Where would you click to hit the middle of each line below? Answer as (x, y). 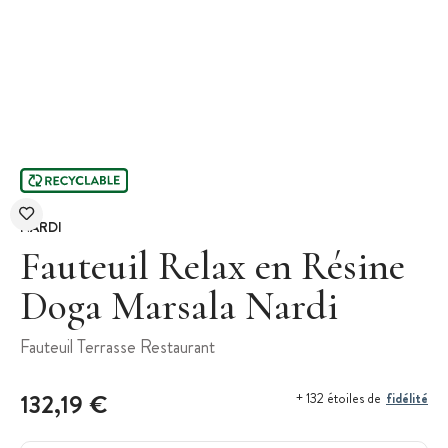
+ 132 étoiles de (338, 398)
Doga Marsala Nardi (179, 305)
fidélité (407, 397)
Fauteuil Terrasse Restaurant (117, 346)
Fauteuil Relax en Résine (212, 265)
